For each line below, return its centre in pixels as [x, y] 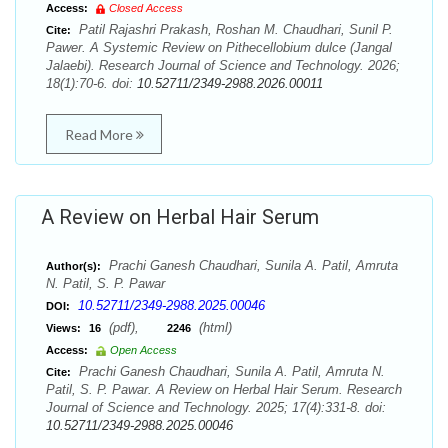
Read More [100, 134]
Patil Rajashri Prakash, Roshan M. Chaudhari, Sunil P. [234, 29]
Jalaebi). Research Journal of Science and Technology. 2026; [223, 65]
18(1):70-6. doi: [91, 83]
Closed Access [146, 8]
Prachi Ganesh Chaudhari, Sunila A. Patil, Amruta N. [230, 371]
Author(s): [73, 266]
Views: [63, 328]
